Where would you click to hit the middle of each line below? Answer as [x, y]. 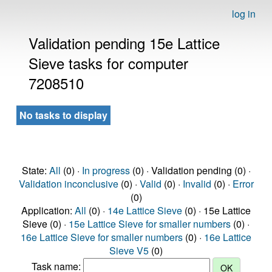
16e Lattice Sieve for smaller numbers [102, 237]
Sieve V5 [129, 250]
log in [244, 14]
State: [35, 170]
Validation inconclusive [68, 184]
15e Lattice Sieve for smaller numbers [150, 224]
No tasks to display [63, 115]
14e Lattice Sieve [145, 210]
